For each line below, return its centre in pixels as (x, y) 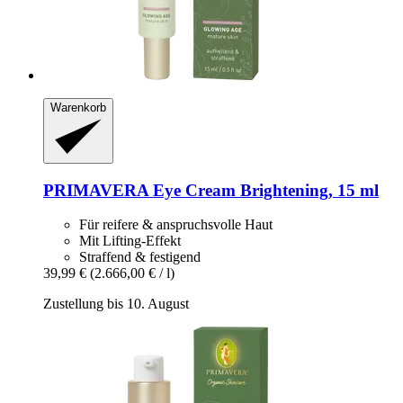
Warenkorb (78, 108)
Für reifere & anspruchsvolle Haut (176, 225)
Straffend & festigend (140, 257)
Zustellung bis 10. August (116, 304)
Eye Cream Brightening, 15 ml (264, 190)
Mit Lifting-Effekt (130, 241)
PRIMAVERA (96, 190)
